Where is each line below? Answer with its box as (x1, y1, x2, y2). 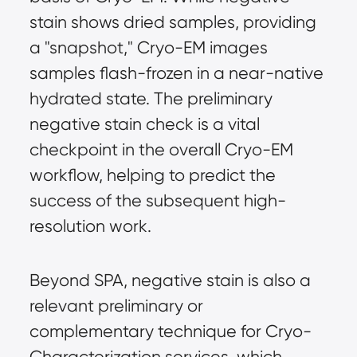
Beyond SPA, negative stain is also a (29, 270, 311, 291)
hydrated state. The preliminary (29, 88, 273, 109)
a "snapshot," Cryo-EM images (29, 37, 268, 58)
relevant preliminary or (29, 296, 203, 316)
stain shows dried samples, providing (29, 12, 316, 33)
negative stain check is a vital (29, 114, 260, 135)
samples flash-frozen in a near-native (29, 63, 324, 84)
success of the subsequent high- (29, 190, 286, 211)
